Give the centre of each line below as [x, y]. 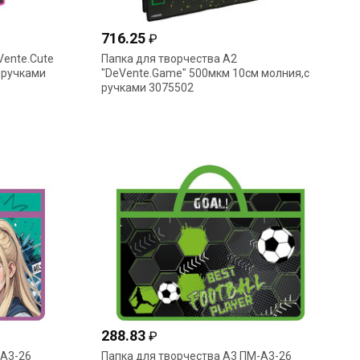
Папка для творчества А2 [169, 59]
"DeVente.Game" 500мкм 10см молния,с [205, 73]
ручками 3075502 [147, 88]
